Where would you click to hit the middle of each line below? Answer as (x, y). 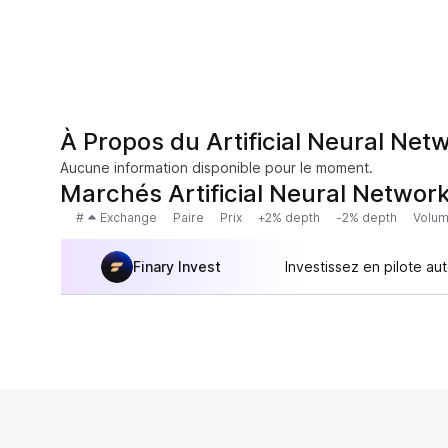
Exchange (128, 217)
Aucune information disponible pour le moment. (216, 167)
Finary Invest (177, 266)
